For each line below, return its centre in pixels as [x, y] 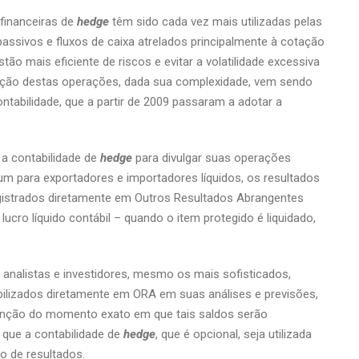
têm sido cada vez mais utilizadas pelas [216, 22]
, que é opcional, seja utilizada [234, 334]
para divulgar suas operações [212, 158]
